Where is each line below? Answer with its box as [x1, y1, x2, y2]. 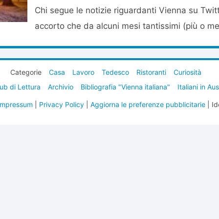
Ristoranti [136, 68, 166, 76]
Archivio [47, 83, 73, 91]
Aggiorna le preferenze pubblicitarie [90, 100, 205, 109]
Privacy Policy [39, 100, 84, 109]
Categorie [10, 68, 42, 76]
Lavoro [72, 68, 94, 76]
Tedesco [102, 68, 129, 76]
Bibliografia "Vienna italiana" [80, 83, 170, 91]
